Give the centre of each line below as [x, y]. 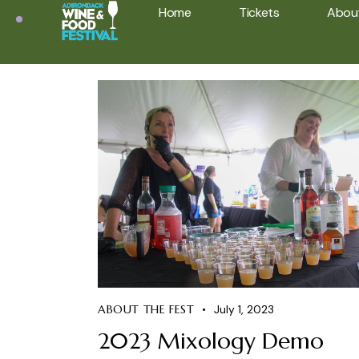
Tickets [259, 13]
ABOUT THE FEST [146, 309]
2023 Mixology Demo [211, 341]
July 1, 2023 [244, 309]
